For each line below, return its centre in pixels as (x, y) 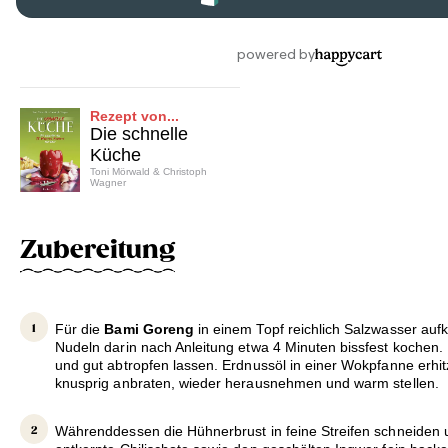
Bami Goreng (149, 329)
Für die (78, 329)
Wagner (108, 182)
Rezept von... (134, 115)
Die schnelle (139, 133)
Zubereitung (97, 249)
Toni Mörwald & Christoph (148, 171)
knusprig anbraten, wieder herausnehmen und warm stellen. (247, 383)
